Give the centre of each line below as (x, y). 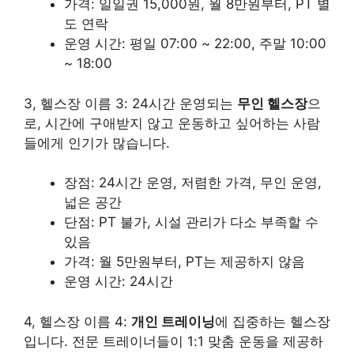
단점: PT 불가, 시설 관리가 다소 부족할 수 (191, 222)
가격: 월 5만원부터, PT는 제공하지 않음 (185, 262)
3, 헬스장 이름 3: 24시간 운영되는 (130, 103)
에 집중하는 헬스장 (273, 321)
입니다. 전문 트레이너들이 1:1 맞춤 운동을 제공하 (173, 341)
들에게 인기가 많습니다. (97, 143)
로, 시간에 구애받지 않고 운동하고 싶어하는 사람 (172, 123)
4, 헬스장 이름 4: (77, 321)
